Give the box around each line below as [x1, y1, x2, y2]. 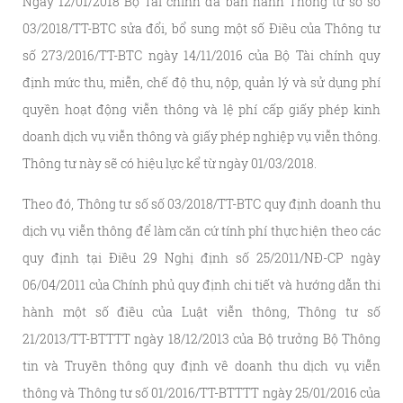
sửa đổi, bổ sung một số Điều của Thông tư [120, 20, 381, 37]
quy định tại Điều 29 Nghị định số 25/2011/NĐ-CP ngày [22, 249, 381, 266]
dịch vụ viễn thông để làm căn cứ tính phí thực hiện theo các [22, 222, 381, 239]
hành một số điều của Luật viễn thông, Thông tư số [22, 303, 381, 320]
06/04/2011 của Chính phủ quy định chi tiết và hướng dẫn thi [22, 276, 381, 293]
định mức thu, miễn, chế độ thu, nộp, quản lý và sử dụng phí [22, 74, 381, 91]
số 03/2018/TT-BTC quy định [151, 195, 320, 212]
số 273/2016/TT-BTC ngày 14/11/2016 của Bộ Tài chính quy [22, 47, 381, 64]
